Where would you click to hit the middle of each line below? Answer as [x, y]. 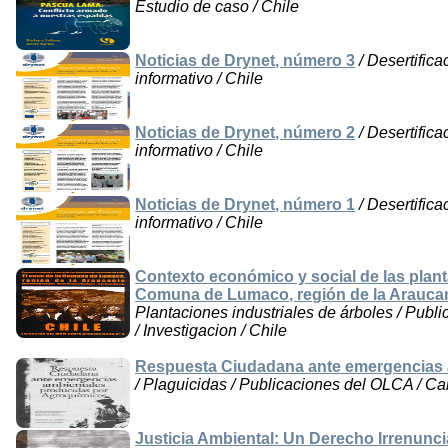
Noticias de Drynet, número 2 [245, 133]
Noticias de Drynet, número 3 [245, 61]
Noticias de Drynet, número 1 [245, 205]
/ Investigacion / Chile [211, 331]
